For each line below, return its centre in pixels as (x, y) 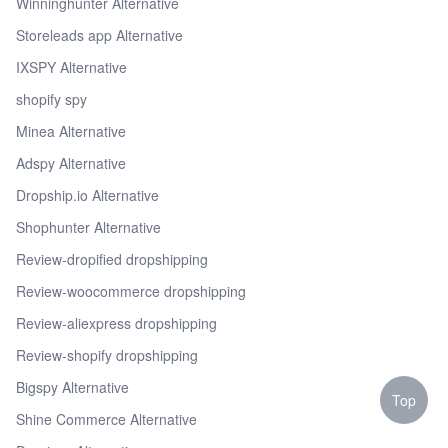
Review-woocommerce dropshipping (131, 290)
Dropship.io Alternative (87, 194)
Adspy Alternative (71, 162)
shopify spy (51, 98)
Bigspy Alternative (72, 386)
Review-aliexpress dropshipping (116, 322)
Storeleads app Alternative (99, 34)
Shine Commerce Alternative (106, 418)
